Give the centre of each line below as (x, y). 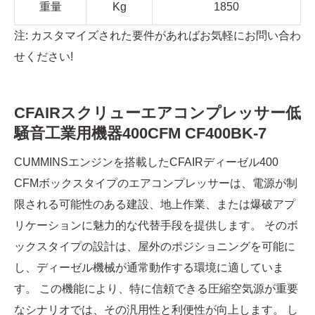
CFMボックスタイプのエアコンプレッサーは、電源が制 (156, 183)
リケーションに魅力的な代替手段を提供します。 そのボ (156, 225)
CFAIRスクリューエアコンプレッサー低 (157, 112)
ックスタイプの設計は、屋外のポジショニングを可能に (155, 246)
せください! (44, 56)
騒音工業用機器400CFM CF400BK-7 (140, 133)
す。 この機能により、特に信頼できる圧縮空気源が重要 (156, 288)
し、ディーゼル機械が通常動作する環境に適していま (149, 267)
